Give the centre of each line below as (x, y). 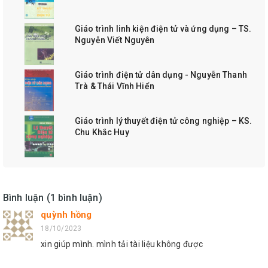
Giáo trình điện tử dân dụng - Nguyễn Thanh (161, 75)
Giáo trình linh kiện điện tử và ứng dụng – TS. (163, 29)
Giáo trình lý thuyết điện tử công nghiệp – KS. (164, 121)
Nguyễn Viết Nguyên (115, 40)
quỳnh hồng (66, 215)
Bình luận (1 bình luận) (53, 198)
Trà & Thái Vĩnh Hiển (115, 86)
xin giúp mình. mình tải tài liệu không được (122, 244)
